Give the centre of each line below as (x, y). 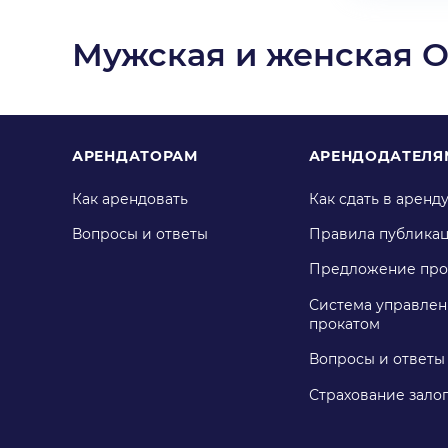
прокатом (344, 324)
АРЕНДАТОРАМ (135, 155)
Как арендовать (130, 199)
